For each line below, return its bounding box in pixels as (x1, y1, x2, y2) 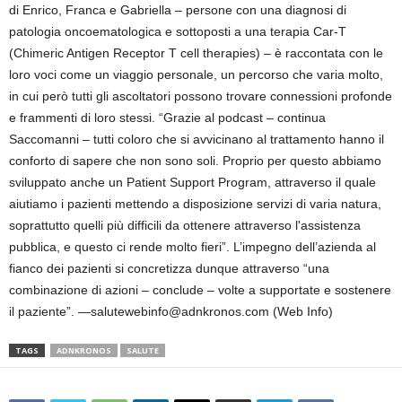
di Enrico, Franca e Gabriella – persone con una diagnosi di (9, 3, 346, 17)
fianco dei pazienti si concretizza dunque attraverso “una (9, 261, 329, 275)
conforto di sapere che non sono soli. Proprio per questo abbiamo (9, 153, 381, 168)
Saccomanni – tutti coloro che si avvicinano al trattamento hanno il (9, 132, 384, 146)
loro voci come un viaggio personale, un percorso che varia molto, (9, 67, 383, 82)
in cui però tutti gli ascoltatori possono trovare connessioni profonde (9, 89, 392, 103)
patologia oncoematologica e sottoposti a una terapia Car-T (9, 24, 346, 39)
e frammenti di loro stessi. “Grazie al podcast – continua (9, 110, 326, 125)
